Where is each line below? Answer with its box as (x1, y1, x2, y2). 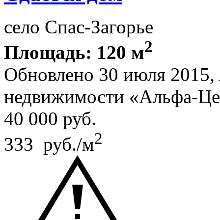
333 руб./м (4, 134, 94, 155)
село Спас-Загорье (4, 16, 153, 38)
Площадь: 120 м (4, 42, 144, 63)
